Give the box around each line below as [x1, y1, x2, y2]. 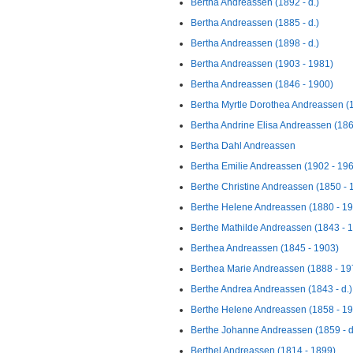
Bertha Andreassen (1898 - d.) [191, 38, 319, 49]
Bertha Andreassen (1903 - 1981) [191, 58, 333, 69]
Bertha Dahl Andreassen [191, 140, 295, 151]
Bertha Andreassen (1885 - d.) [191, 17, 319, 28]
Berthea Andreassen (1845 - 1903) [191, 243, 339, 254]
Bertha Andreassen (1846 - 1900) [191, 79, 333, 90]
